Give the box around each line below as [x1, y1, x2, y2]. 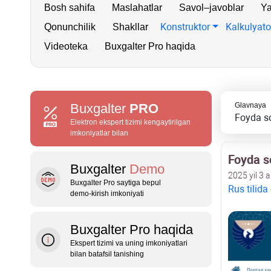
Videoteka [44, 41, 88, 51]
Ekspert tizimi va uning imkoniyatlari [70, 239, 188, 247]
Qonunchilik [44, 22, 96, 32]
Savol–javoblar [179, 2, 244, 13]
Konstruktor [160, 21, 210, 33]
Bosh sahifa [44, 2, 95, 13]
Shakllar [113, 22, 148, 32]
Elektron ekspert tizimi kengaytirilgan [70, 118, 191, 126]
